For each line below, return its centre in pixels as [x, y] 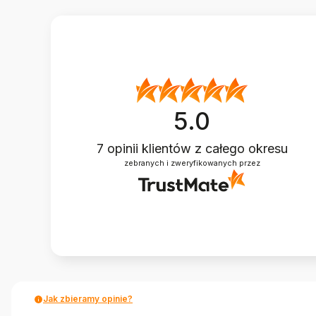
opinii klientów [149, 148]
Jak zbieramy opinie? [88, 299]
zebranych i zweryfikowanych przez [192, 163]
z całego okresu [241, 148]
